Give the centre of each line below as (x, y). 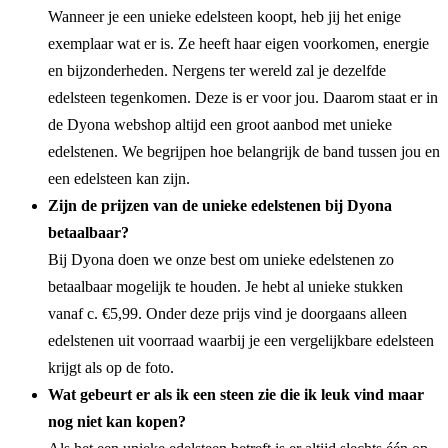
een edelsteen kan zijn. (119, 178)
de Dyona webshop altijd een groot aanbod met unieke (220, 124)
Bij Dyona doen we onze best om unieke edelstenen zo (221, 259)
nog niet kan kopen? (117, 421)
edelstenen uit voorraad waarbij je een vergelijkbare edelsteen (241, 340)
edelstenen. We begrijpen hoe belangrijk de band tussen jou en (244, 151)
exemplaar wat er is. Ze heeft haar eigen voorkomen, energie (238, 43)
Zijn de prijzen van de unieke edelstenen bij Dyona (220, 205)
